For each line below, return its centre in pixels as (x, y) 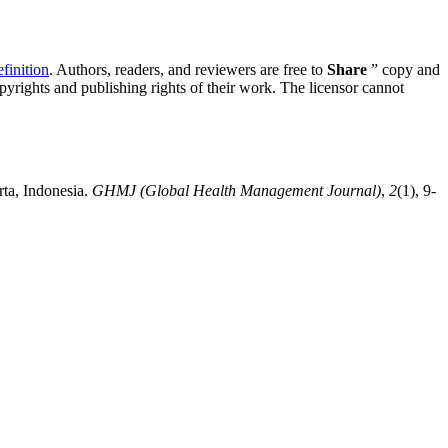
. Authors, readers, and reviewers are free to (188, 70)
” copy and (403, 70)
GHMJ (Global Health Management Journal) (236, 190)
